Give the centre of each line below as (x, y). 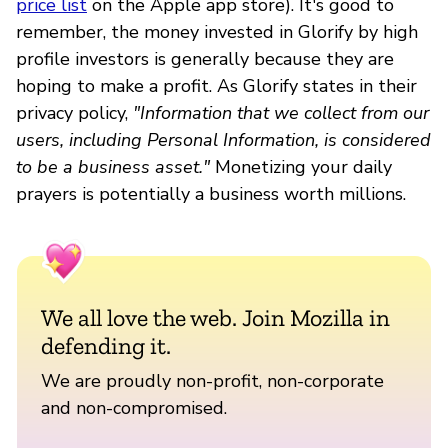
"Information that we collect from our (281, 112)
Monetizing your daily (301, 166)
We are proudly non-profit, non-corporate (212, 380)
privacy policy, (74, 112)
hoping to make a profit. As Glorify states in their (216, 85)
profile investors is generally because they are (205, 58)
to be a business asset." (113, 166)
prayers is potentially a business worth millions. (211, 193)
